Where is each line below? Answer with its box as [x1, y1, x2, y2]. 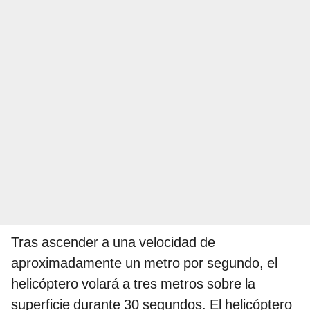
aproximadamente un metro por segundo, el [11, 254, 277, 271]
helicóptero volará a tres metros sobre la [11, 275, 255, 292]
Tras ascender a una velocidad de [11, 233, 215, 250]
